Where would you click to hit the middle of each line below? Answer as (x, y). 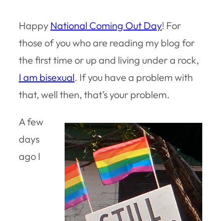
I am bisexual (47, 77)
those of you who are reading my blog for (107, 42)
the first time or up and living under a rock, (109, 60)
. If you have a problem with (134, 77)
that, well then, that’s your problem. (94, 94)
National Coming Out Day (106, 25)
